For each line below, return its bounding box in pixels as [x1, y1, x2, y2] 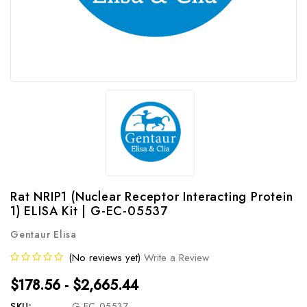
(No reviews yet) [69, 249, 140, 265]
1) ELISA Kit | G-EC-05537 [10, 201, 169, 220]
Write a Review [144, 249, 209, 265]
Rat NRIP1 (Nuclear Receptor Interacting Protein [10, 187, 293, 206]
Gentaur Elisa [10, 227, 77, 241]
